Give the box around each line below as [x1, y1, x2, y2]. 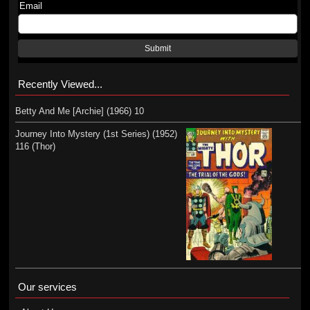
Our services [17, 281, 77, 293]
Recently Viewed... [17, 78, 102, 90]
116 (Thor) [15, 141, 55, 152]
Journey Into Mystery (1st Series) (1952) [15, 129, 177, 139]
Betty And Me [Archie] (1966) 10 [15, 106, 144, 116]
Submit [145, 44, 172, 53]
